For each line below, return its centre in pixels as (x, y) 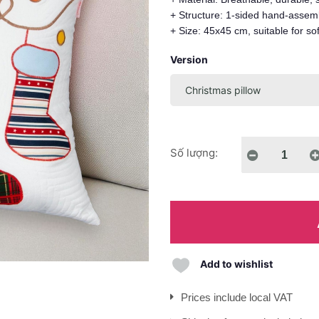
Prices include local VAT (237, 297)
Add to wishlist (236, 263)
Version (189, 59)
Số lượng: (194, 153)
